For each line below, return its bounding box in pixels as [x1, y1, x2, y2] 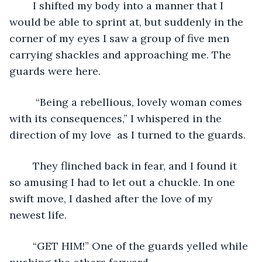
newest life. [9, 208, 70, 222]
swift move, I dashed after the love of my [9, 191, 216, 205]
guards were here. [9, 64, 101, 78]
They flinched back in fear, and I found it [21, 158, 33, 173]
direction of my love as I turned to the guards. [9, 127, 246, 142]
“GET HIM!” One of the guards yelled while [21, 239, 33, 253]
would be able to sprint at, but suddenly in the [9, 15, 246, 29]
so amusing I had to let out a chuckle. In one [9, 175, 238, 189]
